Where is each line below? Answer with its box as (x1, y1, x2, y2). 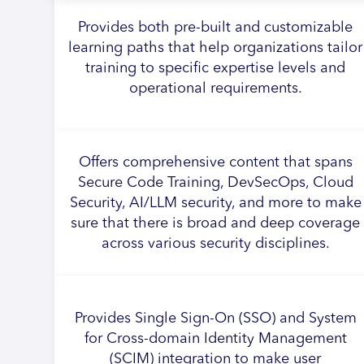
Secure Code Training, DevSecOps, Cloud (77, 175, 353, 190)
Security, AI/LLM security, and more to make (69, 196, 362, 210)
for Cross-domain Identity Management (84, 331, 347, 346)
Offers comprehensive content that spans (78, 155, 353, 170)
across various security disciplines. (101, 236, 330, 251)
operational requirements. (128, 80, 302, 96)
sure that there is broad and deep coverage (71, 216, 361, 231)
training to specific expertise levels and (85, 60, 346, 76)
